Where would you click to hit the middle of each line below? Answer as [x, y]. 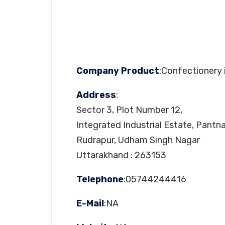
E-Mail [90, 203]
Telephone [100, 179]
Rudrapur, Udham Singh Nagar [138, 140]
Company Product [118, 71]
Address [96, 95]
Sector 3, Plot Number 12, [129, 110]
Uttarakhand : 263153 [121, 155]
